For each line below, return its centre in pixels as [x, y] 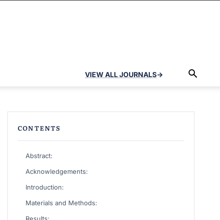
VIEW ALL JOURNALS [121, 74]
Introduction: [44, 187]
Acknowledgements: [56, 171]
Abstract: [39, 156]
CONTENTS [39, 128]
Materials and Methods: [61, 203]
